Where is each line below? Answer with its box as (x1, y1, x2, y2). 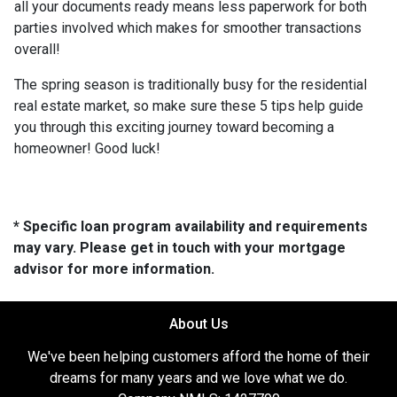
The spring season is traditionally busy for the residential (14, 76, 367, 93)
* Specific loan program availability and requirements (13, 218, 368, 235)
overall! (14, 41, 60, 58)
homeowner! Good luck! (14, 140, 160, 157)
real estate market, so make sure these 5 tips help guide (14, 97, 363, 114)
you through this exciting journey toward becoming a (14, 119, 334, 136)
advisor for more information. (13, 261, 214, 277)
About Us (168, 315, 229, 332)
